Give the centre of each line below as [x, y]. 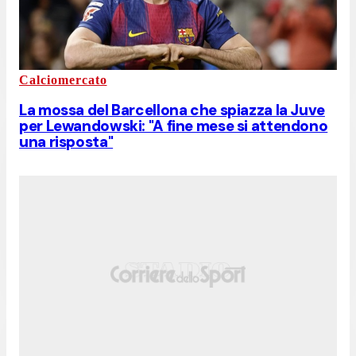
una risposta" [66, 141]
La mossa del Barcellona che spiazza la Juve [172, 110]
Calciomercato [63, 80]
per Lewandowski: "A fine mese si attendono [174, 126]
